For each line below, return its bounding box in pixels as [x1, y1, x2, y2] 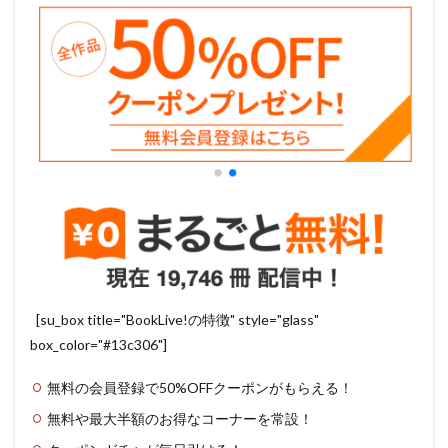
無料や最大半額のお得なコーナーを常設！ [47, 410, 313, 428]
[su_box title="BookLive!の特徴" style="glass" [30, 311, 319, 329]
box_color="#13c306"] [30, 336, 167, 354]
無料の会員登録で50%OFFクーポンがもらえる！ [47, 379, 353, 397]
